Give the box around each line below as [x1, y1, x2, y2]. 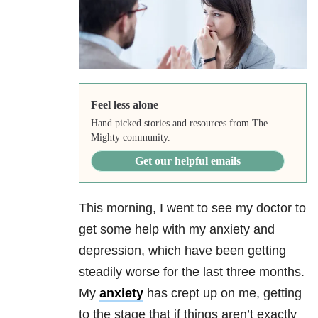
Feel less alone [90, 99, 158, 111]
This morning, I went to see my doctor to [79, 201, 306, 216]
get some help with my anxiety [79, 222, 250, 237]
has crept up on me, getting [143, 286, 302, 301]
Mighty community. [90, 132, 170, 143]
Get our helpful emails [134, 155, 241, 168]
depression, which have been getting [79, 243, 286, 258]
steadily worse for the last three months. [79, 265, 305, 280]
